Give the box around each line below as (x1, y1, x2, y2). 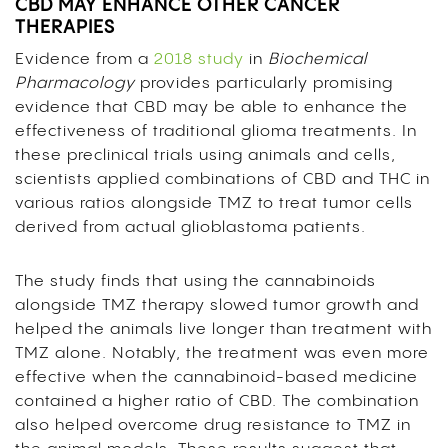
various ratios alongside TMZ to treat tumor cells (15, 194, 413, 212)
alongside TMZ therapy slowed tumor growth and (15, 296, 419, 314)
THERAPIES (15, 17, 115, 37)
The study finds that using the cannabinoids (15, 272, 376, 290)
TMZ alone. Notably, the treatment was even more (15, 344, 429, 362)
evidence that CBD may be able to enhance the (15, 98, 408, 116)
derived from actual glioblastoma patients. (15, 218, 371, 236)
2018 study (154, 50, 244, 68)
